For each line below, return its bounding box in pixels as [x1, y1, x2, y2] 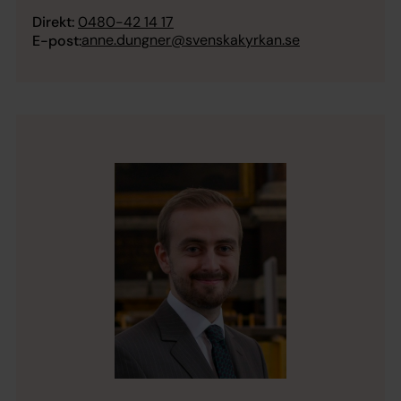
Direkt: [32, 13, 74, 32]
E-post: [32, 31, 81, 51]
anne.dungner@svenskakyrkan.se [81, 30, 300, 50]
